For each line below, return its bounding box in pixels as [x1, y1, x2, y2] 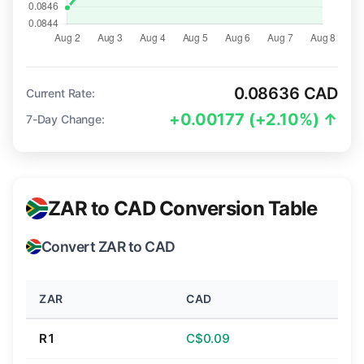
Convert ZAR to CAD [41, 238, 175, 256]
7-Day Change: [26, 112, 105, 127]
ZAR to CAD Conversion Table [48, 196, 318, 220]
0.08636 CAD [233, 84, 338, 104]
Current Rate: [26, 86, 95, 101]
